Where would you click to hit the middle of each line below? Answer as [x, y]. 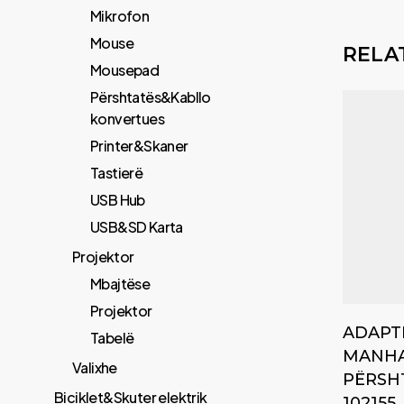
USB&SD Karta [137, 227]
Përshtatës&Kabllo [151, 97]
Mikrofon [120, 16]
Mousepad [125, 70]
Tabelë [112, 338]
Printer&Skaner [139, 146]
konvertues [128, 119]
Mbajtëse [120, 284]
